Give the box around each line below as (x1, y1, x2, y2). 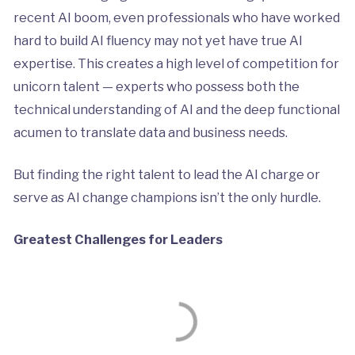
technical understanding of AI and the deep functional (13, 101, 340, 117)
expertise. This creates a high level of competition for (13, 55, 339, 71)
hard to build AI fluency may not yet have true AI (13, 32, 303, 48)
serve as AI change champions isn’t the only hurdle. (13, 189, 321, 205)
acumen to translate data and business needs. (13, 124, 288, 140)
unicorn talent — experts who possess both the (13, 78, 300, 94)
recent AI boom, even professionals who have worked (13, 9, 340, 25)
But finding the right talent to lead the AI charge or (13, 166, 320, 182)
